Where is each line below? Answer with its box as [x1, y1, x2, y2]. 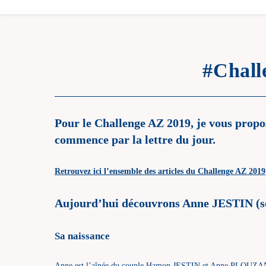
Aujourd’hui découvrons [55, 197, 182, 210]
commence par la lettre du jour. [55, 133, 216, 146]
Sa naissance [55, 230, 110, 242]
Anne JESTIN [182, 197, 256, 210]
